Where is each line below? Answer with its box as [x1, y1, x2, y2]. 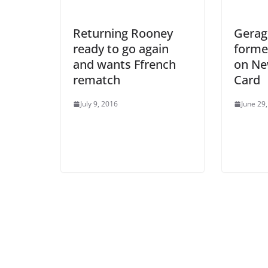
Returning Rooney [73, 25, 173, 42]
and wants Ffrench [73, 56, 176, 73]
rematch [73, 72, 120, 89]
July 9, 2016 [80, 99, 118, 109]
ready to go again [73, 41, 169, 57]
